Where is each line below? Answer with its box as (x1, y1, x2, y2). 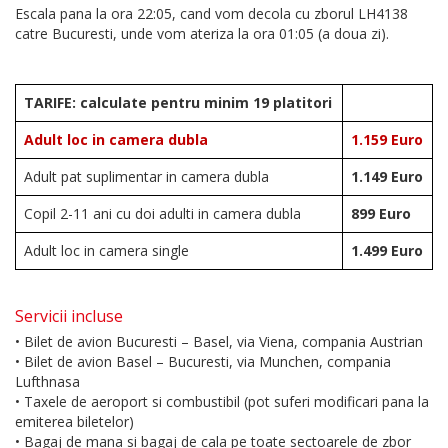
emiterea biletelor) (15, 412, 134, 432)
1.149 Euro (351, 167, 423, 187)
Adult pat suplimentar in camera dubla (24, 167, 269, 187)
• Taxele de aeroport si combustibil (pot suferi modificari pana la (15, 392, 429, 412)
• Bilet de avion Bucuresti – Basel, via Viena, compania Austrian (15, 332, 423, 352)
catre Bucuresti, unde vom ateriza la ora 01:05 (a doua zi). (15, 24, 389, 44)
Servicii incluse (15, 305, 123, 328)
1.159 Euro (351, 130, 423, 150)
